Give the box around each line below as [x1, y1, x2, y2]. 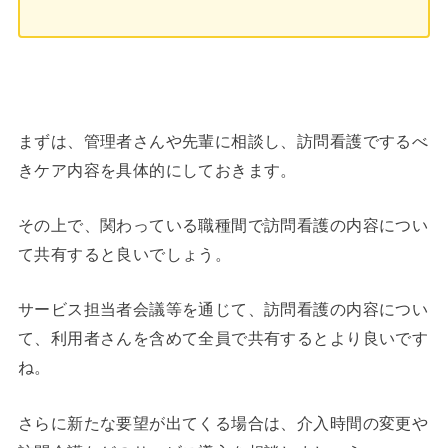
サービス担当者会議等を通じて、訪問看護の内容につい [17, 300, 429, 319]
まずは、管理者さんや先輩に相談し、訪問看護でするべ [17, 131, 429, 150]
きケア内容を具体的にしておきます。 [17, 160, 297, 179]
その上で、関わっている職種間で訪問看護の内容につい [17, 216, 429, 235]
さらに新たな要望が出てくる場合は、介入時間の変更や [17, 413, 429, 432]
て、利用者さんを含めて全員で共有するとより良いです [17, 329, 429, 348]
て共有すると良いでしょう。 [17, 245, 232, 264]
